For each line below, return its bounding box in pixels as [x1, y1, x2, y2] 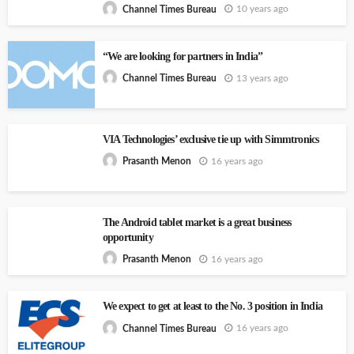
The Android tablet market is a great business [103, 216, 292, 228]
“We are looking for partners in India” [103, 50, 263, 62]
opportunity [103, 231, 153, 243]
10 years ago [236, 4, 288, 14]
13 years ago [236, 73, 288, 83]
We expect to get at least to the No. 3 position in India [103, 300, 322, 313]
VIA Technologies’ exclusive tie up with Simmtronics [103, 133, 319, 145]
